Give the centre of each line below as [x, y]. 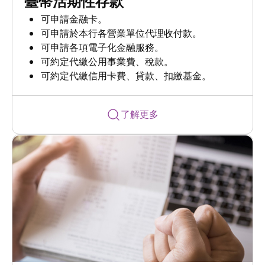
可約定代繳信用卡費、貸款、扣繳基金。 [126, 76]
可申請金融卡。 [74, 20]
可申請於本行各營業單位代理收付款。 [122, 34]
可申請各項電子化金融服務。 [103, 48]
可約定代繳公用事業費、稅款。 [107, 62]
